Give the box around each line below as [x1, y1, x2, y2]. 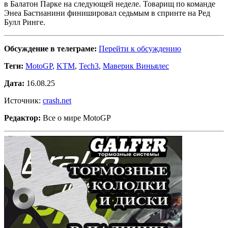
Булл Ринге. [4, 17, 45, 26]
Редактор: [4, 113, 41, 122]
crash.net [43, 96, 71, 105]
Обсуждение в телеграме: [4, 44, 97, 53]
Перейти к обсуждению [99, 44, 181, 53]
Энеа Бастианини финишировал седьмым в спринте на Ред [4, 8, 210, 17]
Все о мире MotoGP [41, 113, 111, 122]
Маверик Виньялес [103, 61, 169, 70]
